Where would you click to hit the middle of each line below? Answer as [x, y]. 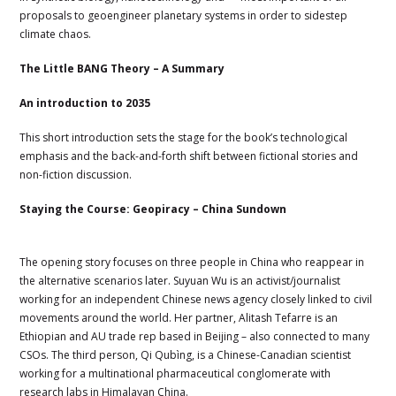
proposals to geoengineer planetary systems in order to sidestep [184, 15]
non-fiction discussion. [76, 174]
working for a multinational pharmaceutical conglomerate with [175, 373]
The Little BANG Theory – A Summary [122, 68]
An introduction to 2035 [182, 103]
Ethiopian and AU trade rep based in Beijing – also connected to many [195, 336]
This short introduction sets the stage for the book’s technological [184, 137]
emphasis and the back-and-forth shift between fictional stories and [189, 156]
